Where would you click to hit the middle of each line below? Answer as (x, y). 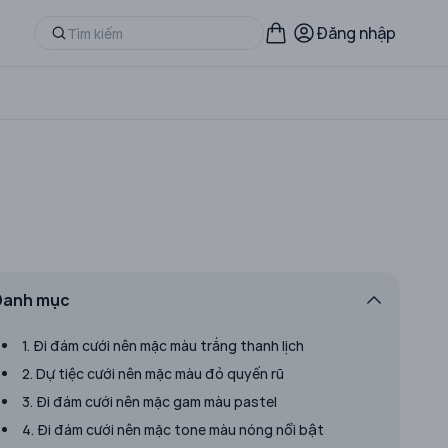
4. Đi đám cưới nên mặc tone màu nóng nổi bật (173, 429)
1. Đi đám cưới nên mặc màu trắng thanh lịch (163, 345)
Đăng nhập (356, 33)
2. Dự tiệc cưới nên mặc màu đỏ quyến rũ (153, 373)
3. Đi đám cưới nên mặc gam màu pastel (149, 401)
